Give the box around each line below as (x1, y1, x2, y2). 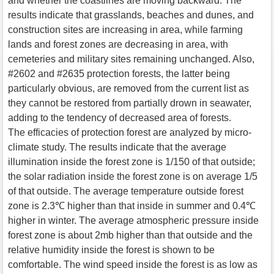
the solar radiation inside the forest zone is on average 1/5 (8, 171, 257, 182)
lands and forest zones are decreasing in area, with (8, 39, 228, 50)
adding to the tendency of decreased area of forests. (8, 112, 231, 123)
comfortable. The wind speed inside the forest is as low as (8, 259, 257, 270)
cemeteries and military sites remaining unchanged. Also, (8, 53, 254, 64)
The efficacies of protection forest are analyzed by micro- (8, 127, 251, 138)
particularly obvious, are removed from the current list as (8, 83, 249, 94)
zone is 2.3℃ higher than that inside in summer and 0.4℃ (8, 200, 256, 211)
